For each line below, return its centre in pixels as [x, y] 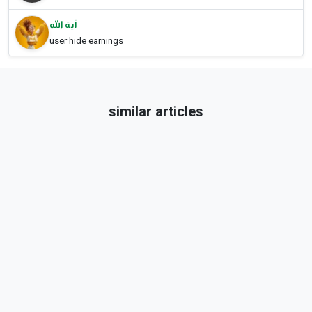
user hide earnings [86, 41]
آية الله [63, 25]
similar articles [156, 112]
